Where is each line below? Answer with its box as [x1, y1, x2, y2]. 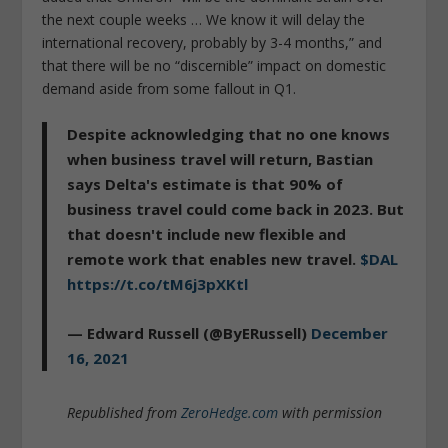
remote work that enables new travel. [67, 249, 361, 270]
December [311, 323, 389, 344]
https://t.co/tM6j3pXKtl [67, 274, 249, 295]
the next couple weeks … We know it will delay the [42, 10, 366, 30]
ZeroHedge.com [180, 403, 278, 423]
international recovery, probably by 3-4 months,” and [42, 33, 383, 53]
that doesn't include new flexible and [67, 224, 347, 245]
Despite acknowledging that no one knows [67, 124, 391, 145]
